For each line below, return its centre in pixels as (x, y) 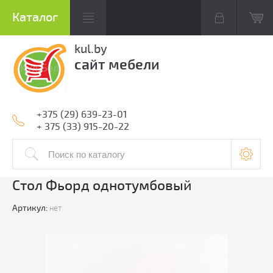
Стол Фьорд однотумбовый (102, 186)
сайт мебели (117, 65)
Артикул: (30, 208)
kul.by (91, 49)
